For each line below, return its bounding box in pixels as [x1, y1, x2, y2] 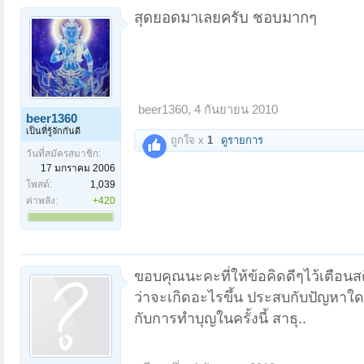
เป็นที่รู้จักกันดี [26, 125, 80, 136]
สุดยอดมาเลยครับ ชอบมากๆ [134, 8, 317, 26]
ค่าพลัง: [26, 194, 58, 206]
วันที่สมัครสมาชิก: [26, 147, 101, 159]
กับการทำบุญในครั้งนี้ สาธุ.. [134, 310, 306, 327]
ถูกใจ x [167, 133, 207, 146]
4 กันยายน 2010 [194, 102, 278, 116]
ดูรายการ [221, 133, 263, 146]
